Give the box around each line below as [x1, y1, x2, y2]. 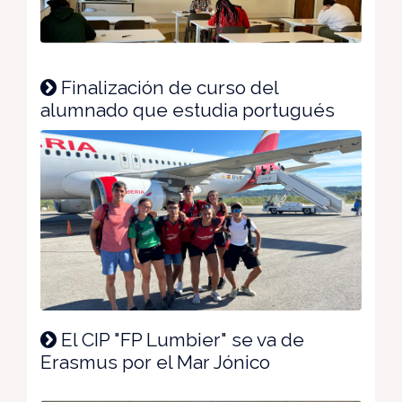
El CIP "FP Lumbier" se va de [57, 328, 304, 351]
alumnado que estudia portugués [40, 98, 335, 121]
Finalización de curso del [57, 75, 278, 99]
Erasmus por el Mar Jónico [40, 350, 270, 373]
